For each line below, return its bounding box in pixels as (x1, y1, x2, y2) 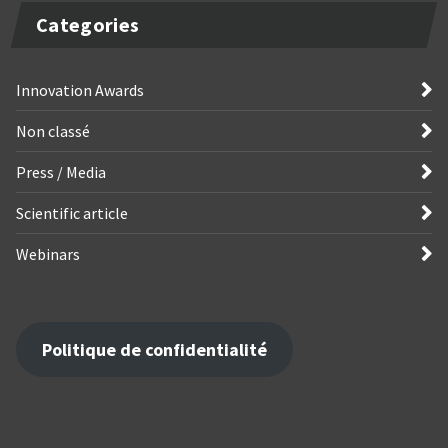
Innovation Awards (16, 79, 144, 100)
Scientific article (16, 202, 128, 223)
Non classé (16, 120, 90, 141)
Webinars (16, 243, 80, 264)
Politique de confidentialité (41, 337, 267, 361)
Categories (36, 11, 140, 37)
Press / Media (16, 161, 106, 182)
